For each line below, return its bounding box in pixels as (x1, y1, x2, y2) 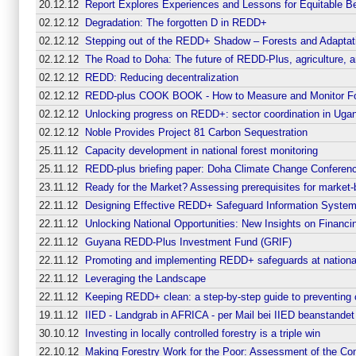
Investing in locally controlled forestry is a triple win (84, 327, 320, 339)
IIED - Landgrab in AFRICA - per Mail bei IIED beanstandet (84, 308, 354, 321)
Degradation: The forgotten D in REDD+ (84, 16, 267, 29)
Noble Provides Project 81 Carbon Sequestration (84, 126, 308, 138)
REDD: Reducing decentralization (84, 71, 238, 83)
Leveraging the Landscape (84, 272, 206, 284)
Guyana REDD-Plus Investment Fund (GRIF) (84, 235, 292, 248)
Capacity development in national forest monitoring (84, 144, 318, 157)
